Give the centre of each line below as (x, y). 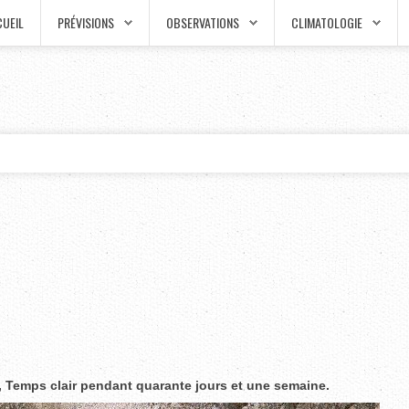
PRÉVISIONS (86, 22)
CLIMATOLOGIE (327, 22)
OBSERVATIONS (203, 22)
